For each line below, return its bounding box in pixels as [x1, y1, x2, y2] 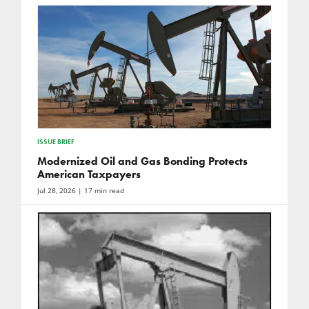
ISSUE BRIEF [37, 137, 74, 146]
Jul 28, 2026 [37, 186, 76, 195]
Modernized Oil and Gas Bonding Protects [37, 154, 248, 168]
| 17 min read [75, 186, 124, 195]
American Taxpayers [37, 167, 141, 181]
